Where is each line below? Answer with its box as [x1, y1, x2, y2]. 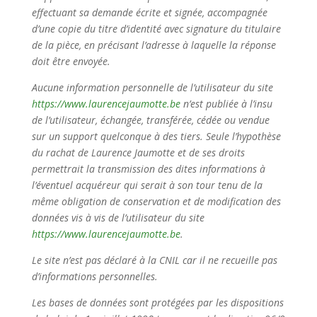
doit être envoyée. [31, 54, 110, 68]
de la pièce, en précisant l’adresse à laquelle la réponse [31, 38, 276, 52]
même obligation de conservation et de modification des [31, 194, 281, 208]
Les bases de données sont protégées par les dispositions [31, 295, 284, 309]
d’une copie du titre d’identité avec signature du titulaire [31, 21, 281, 35]
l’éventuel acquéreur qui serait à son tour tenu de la [31, 178, 263, 192]
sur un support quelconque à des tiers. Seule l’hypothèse [31, 129, 281, 143]
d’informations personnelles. [31, 269, 158, 283]
